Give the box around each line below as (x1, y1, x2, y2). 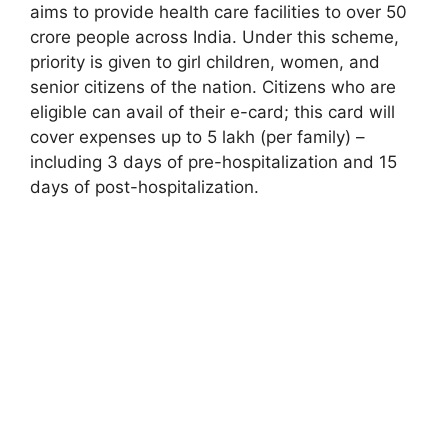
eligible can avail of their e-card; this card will (30, 102, 395, 123)
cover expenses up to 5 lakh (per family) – (30, 127, 365, 148)
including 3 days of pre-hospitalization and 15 (30, 152, 397, 173)
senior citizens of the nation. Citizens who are (30, 77, 396, 98)
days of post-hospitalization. (30, 177, 259, 198)
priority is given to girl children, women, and (30, 52, 380, 73)
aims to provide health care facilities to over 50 (30, 2, 407, 23)
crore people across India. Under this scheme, (30, 27, 399, 48)
